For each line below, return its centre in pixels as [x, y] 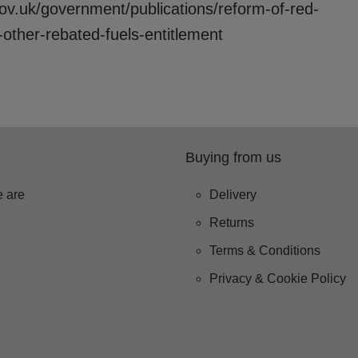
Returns [232, 222]
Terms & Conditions [265, 250]
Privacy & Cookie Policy [278, 278]
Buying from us [233, 157]
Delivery [233, 194]
